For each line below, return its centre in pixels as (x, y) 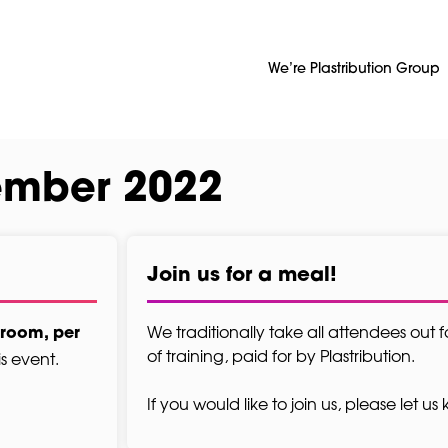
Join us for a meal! (242, 276)
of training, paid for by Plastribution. (281, 355)
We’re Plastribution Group (353, 69)
